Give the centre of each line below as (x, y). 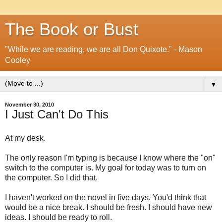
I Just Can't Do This (57, 114)
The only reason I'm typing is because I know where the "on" (110, 158)
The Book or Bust (72, 29)
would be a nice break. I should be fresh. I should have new (109, 207)
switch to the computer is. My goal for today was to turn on (106, 167)
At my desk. (25, 138)
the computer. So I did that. (51, 177)
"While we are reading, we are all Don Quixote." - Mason (104, 49)
